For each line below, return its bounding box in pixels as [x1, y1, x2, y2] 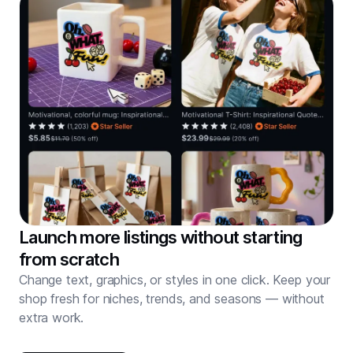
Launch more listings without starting [19, 227, 303, 248]
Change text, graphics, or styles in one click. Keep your [19, 272, 331, 288]
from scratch [19, 249, 120, 270]
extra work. [19, 310, 84, 326]
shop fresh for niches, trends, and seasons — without [19, 291, 325, 307]
